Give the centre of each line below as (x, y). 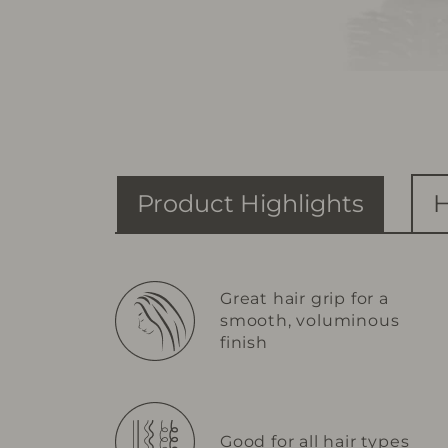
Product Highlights (250, 203)
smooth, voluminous (310, 320)
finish (244, 342)
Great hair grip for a (304, 298)
